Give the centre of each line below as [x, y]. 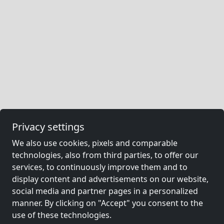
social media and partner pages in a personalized [105, 191]
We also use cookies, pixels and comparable [95, 143]
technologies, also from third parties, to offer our [105, 155]
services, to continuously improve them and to [100, 167]
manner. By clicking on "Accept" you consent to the [107, 203]
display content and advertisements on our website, [110, 179]
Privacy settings [48, 127]
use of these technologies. [62, 215]
